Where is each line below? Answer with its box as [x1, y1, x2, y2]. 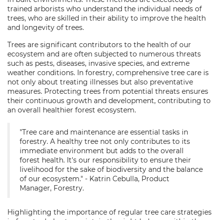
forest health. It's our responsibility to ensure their [20, 156, 191, 165]
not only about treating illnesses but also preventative [7, 78, 193, 86]
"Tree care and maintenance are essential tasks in [20, 128, 188, 137]
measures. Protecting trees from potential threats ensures [7, 87, 208, 96]
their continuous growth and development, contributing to [7, 96, 211, 105]
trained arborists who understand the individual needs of [7, 4, 202, 13]
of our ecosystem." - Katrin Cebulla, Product [20, 174, 169, 183]
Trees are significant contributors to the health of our [7, 40, 191, 49]
